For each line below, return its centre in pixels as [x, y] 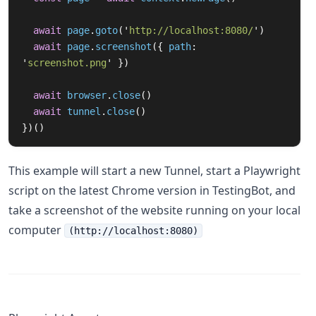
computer [36, 230]
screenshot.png [67, 63]
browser [87, 95]
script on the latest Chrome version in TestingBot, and [152, 190]
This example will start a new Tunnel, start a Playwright [154, 171]
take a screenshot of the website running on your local [154, 210]
